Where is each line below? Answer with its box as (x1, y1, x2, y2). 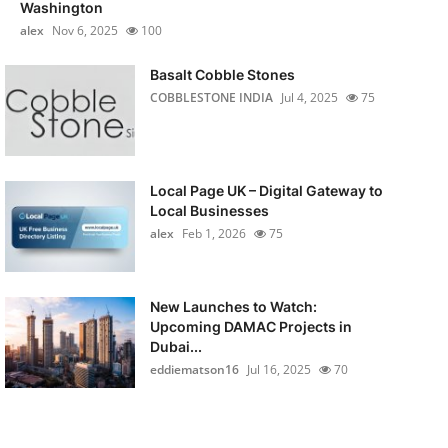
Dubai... (149, 338, 202, 355)
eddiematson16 (149, 361, 239, 378)
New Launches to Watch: (149, 298, 317, 315)
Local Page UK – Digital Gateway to (149, 182, 383, 199)
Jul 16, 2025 (246, 361, 311, 378)
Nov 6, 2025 (51, 22, 118, 39)
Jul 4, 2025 (280, 89, 338, 106)
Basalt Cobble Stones (149, 66, 295, 83)
